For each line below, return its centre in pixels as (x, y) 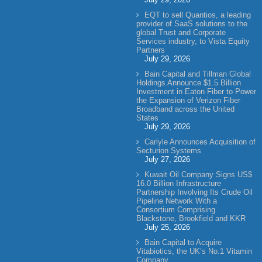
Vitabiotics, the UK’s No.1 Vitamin (194, 251)
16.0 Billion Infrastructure (178, 183)
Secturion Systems (168, 151)
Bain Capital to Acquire (183, 242)
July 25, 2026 (167, 227)
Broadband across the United (185, 109)
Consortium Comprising (175, 210)
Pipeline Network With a (176, 201)
